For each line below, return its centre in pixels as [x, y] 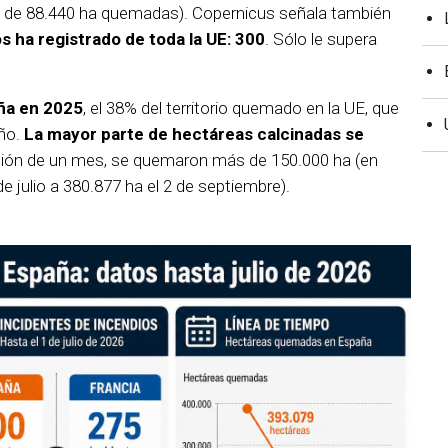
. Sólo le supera [321, 39]
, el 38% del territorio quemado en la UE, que [241, 108]
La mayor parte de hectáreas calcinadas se [194, 134]
